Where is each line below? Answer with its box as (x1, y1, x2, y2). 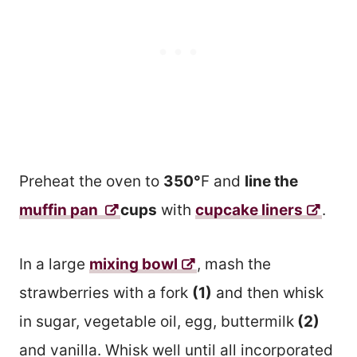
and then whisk (212, 283, 324, 302)
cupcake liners (195, 200, 303, 219)
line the (245, 171, 298, 190)
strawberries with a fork (19, 283, 192, 302)
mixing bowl (89, 254, 178, 273)
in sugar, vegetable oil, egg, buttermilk (19, 312, 294, 331)
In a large (19, 254, 89, 273)
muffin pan (19, 200, 101, 219)
